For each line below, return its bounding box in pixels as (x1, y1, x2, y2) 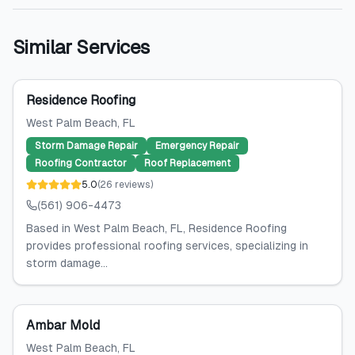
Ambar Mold (26, 318, 100, 333)
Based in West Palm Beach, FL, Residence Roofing (26, 222, 287, 235)
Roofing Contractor (35, 158, 127, 169)
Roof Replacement (144, 158, 231, 169)
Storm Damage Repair (35, 140, 138, 151)
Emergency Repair (155, 140, 239, 151)
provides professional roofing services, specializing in (26, 239, 308, 252)
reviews (115, 179, 151, 190)
